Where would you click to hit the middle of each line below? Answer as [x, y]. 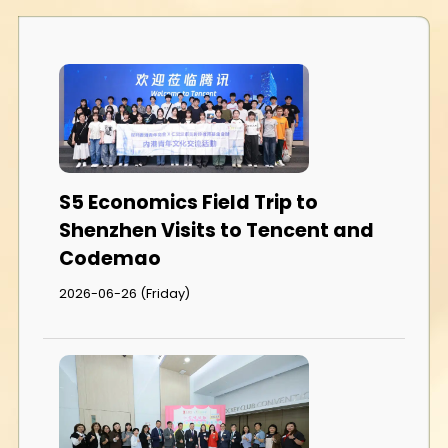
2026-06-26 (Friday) [124, 294]
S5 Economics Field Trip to [188, 202]
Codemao [110, 258]
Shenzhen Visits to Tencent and [216, 230]
